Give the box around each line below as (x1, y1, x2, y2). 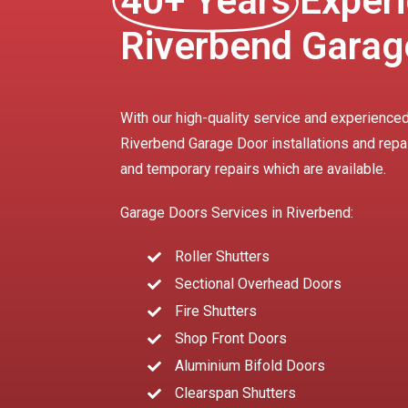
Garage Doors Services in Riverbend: (120, 204, 353, 221)
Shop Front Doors (174, 330, 287, 347)
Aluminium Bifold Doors (174, 357, 325, 374)
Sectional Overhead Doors (174, 275, 342, 292)
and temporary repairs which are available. (120, 160, 386, 178)
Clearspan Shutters (174, 384, 296, 402)
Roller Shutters (174, 248, 270, 265)
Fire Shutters (174, 302, 257, 320)
